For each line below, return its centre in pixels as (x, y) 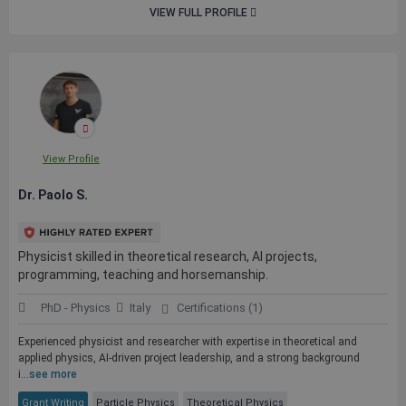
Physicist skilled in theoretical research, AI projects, (168, 256)
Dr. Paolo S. (53, 195)
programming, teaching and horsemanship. (143, 275)
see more (53, 374)
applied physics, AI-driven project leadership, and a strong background (189, 358)
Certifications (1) (219, 308)
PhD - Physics (76, 308)
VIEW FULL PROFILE (200, 13)
